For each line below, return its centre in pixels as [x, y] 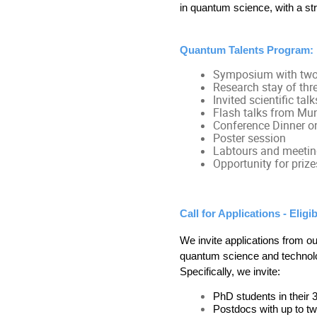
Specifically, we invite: [230, 271]
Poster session [249, 139]
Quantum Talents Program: [246, 50]
